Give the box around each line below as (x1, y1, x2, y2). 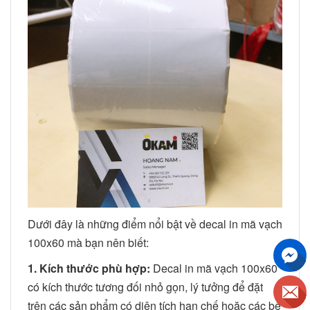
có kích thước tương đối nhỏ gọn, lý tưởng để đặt (28, 278, 263, 295)
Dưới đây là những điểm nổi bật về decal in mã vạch (28, 215, 282, 232)
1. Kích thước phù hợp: (28, 259, 150, 276)
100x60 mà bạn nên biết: (28, 234, 149, 250)
